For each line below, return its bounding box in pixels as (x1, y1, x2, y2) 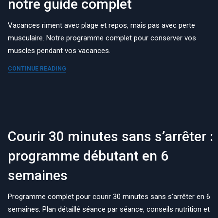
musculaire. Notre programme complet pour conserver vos (8, 33, 197, 42)
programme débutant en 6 (8, 148, 169, 164)
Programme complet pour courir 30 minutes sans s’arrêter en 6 (8, 192, 211, 201)
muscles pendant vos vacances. (8, 46, 111, 55)
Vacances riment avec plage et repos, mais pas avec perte (8, 20, 196, 30)
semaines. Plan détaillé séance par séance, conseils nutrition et (8, 205, 210, 214)
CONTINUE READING (8, 65, 67, 72)
